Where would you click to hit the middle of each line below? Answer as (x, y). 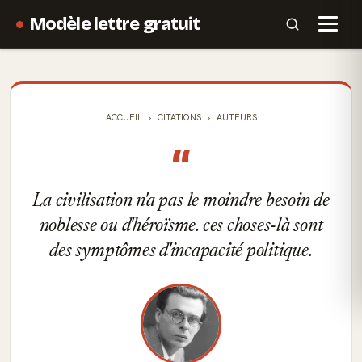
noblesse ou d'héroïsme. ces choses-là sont (181, 226)
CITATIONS (179, 117)
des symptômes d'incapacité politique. (181, 251)
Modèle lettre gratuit (115, 24)
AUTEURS (236, 117)
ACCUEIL (124, 117)
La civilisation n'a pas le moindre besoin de (181, 201)
